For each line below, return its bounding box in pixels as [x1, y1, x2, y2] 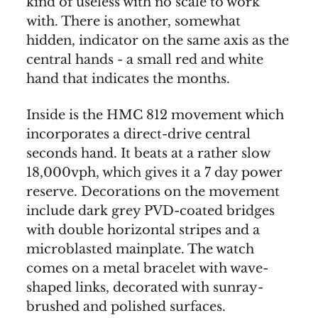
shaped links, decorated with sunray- [26, 279, 263, 295]
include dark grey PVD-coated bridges [26, 202, 275, 219]
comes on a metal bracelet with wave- [26, 260, 268, 276]
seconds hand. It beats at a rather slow [26, 145, 270, 161]
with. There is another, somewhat [26, 13, 241, 29]
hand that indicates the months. [26, 70, 230, 87]
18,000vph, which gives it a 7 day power [26, 164, 283, 180]
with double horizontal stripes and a [26, 221, 260, 238]
